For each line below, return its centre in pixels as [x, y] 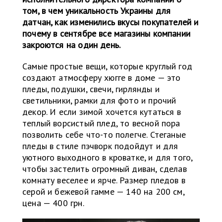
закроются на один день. [72, 45]
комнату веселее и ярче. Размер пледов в [104, 180]
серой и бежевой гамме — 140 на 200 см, [103, 192]
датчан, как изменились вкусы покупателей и [111, 22]
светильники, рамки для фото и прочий [99, 101]
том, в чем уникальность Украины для [97, 11]
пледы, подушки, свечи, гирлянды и [91, 89]
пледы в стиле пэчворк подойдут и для [100, 146]
